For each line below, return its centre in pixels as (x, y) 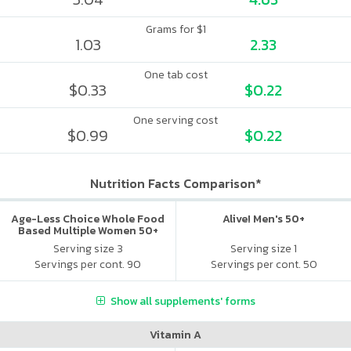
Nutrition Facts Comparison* (175, 183)
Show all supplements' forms (183, 301)
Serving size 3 (88, 248)
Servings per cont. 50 (264, 264)
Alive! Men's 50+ (264, 219)
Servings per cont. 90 (88, 264)
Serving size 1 (264, 248)
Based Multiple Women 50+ (88, 231)
